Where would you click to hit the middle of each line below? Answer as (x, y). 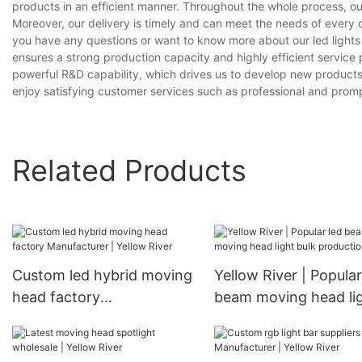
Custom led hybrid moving (102, 276)
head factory (56, 297)
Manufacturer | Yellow (87, 319)
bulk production (267, 319)
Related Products (129, 170)
